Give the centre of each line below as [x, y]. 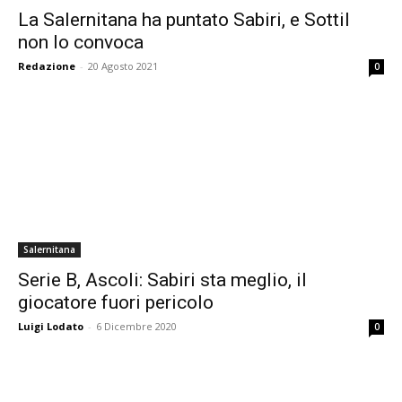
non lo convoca [81, 42]
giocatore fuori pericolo [116, 302]
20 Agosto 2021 [123, 66]
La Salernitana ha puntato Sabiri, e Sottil [184, 20]
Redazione [47, 66]
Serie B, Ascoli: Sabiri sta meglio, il [162, 280]
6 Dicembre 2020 [136, 326]
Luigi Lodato [51, 326]
